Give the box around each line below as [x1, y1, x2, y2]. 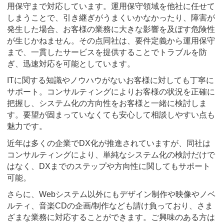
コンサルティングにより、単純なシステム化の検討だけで [7, 150, 215, 159]
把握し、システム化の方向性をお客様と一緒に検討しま [7, 99, 207, 108]
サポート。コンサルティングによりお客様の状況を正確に [7, 87, 215, 96]
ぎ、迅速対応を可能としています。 [7, 59, 135, 68]
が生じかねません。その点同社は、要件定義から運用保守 [7, 36, 215, 45]
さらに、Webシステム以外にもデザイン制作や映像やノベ [7, 190, 215, 199]
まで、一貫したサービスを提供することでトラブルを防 [7, 47, 207, 56]
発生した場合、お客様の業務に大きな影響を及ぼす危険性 [7, 24, 215, 33]
